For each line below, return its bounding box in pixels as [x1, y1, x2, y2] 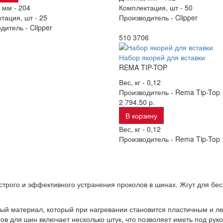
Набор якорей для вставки [118, 52, 205, 62]
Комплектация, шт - [118, 2, 185, 12]
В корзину [125, 111, 157, 120]
